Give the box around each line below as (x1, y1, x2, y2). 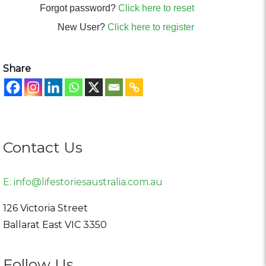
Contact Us (3, 138, 83, 156)
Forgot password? (39, 2, 118, 13)
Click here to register (107, 21, 194, 32)
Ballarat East (3, 218, 62, 230)
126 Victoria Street (3, 202, 88, 214)
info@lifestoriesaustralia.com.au (14, 176, 163, 188)
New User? (57, 21, 107, 32)
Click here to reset (118, 2, 194, 13)
